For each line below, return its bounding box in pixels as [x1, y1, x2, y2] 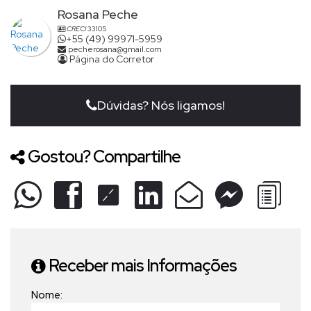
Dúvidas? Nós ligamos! [97, 97, 225, 114]
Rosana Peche [58, 6, 138, 23]
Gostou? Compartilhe [28, 146, 180, 168]
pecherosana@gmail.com [66, 44, 162, 56]
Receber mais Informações [49, 255, 237, 277]
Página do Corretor [67, 53, 154, 66]
